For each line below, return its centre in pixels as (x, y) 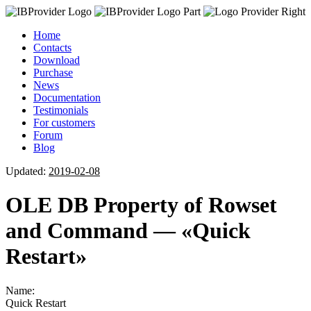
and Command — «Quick (128, 231)
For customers (64, 123)
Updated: (27, 171)
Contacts (52, 48)
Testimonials (61, 110)
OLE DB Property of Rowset (141, 205)
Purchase (53, 73)
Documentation (67, 98)
